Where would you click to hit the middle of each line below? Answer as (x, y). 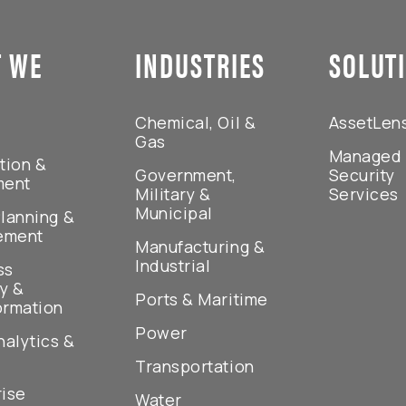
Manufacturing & (200, 247)
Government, (186, 175)
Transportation (195, 367)
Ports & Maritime (202, 300)
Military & (173, 194)
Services (364, 194)
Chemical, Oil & (196, 123)
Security (362, 175)
